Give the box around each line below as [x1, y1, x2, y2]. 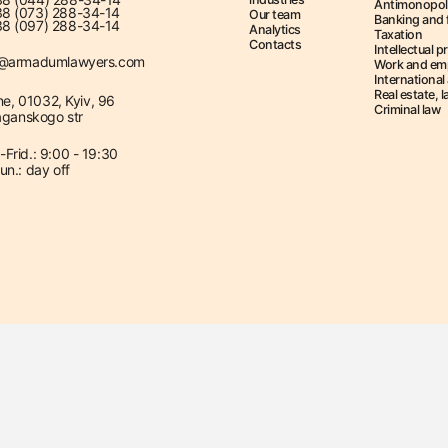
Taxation [374, 26, 423, 42]
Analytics [249, 21, 301, 37]
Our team [249, 6, 301, 22]
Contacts [249, 36, 302, 52]
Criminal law [374, 101, 441, 117]
